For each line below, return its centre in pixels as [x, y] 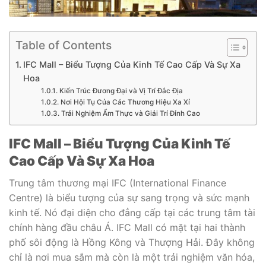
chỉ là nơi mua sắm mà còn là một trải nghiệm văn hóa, [132, 257]
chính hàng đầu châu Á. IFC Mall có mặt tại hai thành [127, 227]
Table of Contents [64, 45]
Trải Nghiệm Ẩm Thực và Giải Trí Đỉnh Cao [130, 113]
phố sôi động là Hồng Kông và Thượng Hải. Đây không [132, 242]
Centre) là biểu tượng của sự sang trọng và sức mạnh [129, 197]
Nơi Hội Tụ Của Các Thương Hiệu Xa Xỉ [125, 102]
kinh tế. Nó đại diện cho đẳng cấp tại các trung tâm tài [132, 212]
